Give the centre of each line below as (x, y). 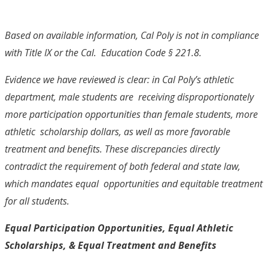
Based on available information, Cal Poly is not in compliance (132, 35)
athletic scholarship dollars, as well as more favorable (118, 131)
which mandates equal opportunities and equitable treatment (134, 183)
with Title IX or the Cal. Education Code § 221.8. (106, 52)
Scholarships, (37, 245)
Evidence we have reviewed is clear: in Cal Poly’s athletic (119, 79)
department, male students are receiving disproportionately (129, 97)
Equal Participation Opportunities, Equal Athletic (119, 228)
